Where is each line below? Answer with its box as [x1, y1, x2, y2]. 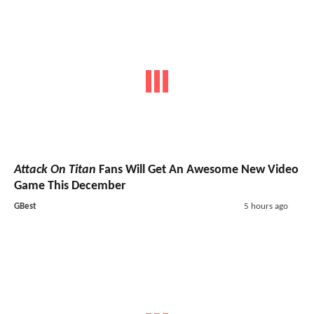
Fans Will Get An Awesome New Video [96, 163, 299, 177]
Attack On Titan [14, 163, 96, 177]
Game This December [14, 179, 125, 193]
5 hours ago [243, 202, 288, 212]
